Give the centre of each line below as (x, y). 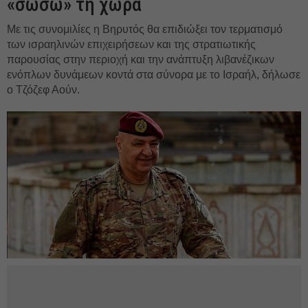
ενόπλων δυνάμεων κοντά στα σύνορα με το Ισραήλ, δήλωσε (154, 75)
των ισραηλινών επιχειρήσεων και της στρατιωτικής (131, 44)
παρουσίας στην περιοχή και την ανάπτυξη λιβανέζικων (141, 59)
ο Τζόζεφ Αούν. (43, 90)
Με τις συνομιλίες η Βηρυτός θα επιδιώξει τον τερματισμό (145, 29)
